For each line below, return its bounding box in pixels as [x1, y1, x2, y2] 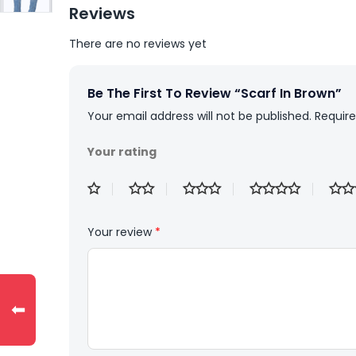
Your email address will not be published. [87, 108, 311, 125]
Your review [87, 224, 155, 241]
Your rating [87, 144, 157, 161]
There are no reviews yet [69, 36, 207, 52]
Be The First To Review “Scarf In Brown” [87, 84, 342, 103]
